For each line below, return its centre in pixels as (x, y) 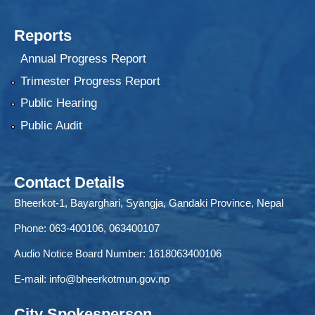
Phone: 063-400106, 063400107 (87, 228)
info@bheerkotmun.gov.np (109, 278)
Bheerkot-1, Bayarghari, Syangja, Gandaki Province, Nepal (149, 202)
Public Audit (51, 125)
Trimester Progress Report (90, 81)
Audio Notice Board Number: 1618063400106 (118, 253)
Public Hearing (58, 103)
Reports (43, 36)
